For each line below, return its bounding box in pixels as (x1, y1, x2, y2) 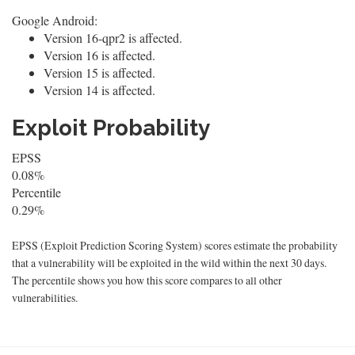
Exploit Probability (12, 115, 210, 141)
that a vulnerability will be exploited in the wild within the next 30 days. (12, 255, 326, 270)
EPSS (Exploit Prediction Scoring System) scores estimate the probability (12, 238, 338, 253)
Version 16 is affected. (44, 47, 155, 63)
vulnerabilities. (12, 290, 78, 305)
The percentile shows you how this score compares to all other (12, 273, 282, 288)
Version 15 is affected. (44, 64, 155, 81)
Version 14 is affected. (44, 82, 155, 98)
